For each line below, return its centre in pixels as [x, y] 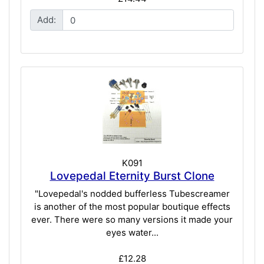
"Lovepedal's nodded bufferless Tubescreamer [132, 193]
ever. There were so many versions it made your [132, 219]
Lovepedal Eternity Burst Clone [132, 176]
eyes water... [132, 232]
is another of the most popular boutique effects [132, 206]
